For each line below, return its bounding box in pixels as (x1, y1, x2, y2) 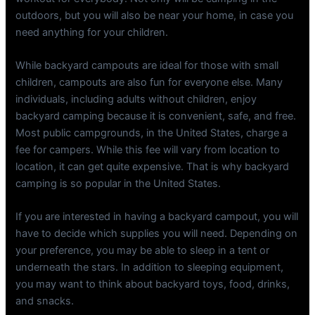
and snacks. (15, 295, 75, 308)
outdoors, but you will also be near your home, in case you (15, 8, 294, 22)
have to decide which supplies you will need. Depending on (15, 227, 298, 240)
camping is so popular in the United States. (15, 177, 221, 191)
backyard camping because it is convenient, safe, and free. (15, 110, 297, 123)
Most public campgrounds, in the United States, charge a (15, 127, 288, 140)
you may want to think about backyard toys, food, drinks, (15, 278, 290, 291)
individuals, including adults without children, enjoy (15, 93, 257, 106)
